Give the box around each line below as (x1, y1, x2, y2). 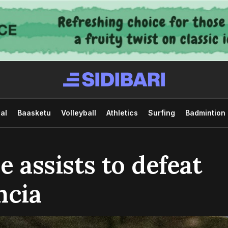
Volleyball (61, 108, 96, 117)
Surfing (148, 108, 175, 117)
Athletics (106, 108, 138, 117)
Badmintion (185, 108, 225, 117)
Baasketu (17, 108, 51, 117)
